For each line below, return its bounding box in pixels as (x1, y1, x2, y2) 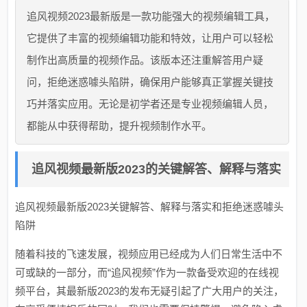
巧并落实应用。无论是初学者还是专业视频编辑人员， (27, 98, 274, 110)
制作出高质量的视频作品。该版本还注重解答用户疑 (27, 54, 264, 66)
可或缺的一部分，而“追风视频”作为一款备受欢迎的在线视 (15, 267, 280, 278)
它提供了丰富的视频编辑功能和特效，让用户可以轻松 (27, 32, 274, 44)
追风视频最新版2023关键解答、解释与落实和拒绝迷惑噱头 (15, 201, 284, 212)
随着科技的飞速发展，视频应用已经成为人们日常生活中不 (15, 248, 283, 260)
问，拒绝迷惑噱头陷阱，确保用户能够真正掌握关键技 (27, 76, 274, 88)
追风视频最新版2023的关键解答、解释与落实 (32, 162, 282, 176)
